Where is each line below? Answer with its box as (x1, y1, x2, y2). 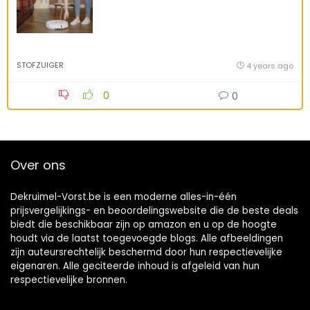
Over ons (10, 156, 66, 174)
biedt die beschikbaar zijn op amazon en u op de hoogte (10, 218, 277, 231)
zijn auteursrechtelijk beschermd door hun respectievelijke (10, 246, 282, 259)
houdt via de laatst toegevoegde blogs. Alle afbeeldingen (10, 232, 283, 245)
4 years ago (246, 60, 293, 71)
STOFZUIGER (17, 60, 64, 71)
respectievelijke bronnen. (10, 273, 127, 286)
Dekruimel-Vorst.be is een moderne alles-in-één (10, 190, 237, 203)
